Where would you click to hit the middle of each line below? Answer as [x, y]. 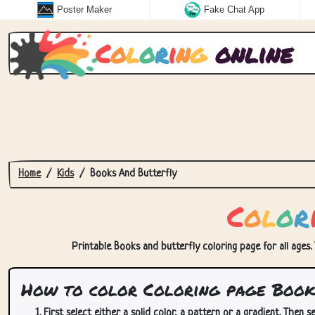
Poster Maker [85, 10]
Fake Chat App [234, 10]
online [249, 53]
